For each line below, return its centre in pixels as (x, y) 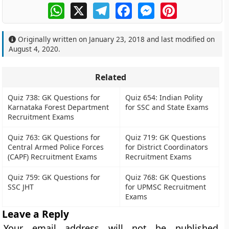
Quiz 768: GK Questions (166, 177)
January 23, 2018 (117, 39)
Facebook (150, 7)
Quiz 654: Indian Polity (164, 97)
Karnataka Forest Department (59, 107)
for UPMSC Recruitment (166, 187)
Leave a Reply (36, 214)
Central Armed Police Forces (56, 147)
